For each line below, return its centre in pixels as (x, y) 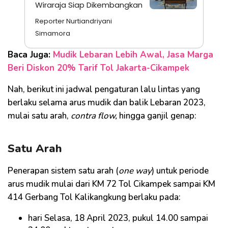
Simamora (53, 33)
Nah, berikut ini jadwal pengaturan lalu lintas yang (104, 89)
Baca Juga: (30, 54)
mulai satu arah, (39, 116)
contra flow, (94, 116)
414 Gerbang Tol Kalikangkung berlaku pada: (95, 197)
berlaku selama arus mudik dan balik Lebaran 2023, (107, 102)
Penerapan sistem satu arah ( (63, 170)
